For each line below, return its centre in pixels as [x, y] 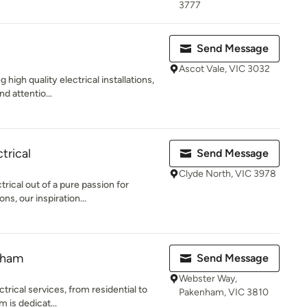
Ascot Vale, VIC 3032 [224, 69]
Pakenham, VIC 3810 [224, 292]
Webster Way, [208, 279]
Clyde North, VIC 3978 [228, 174]
